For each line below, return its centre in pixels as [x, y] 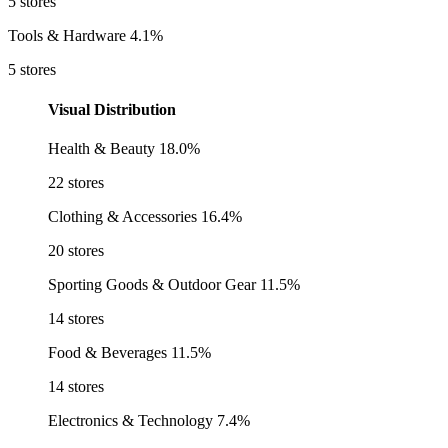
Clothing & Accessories [122, 216]
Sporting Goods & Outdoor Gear [152, 284]
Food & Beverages [107, 352]
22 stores [76, 182]
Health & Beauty [101, 148]
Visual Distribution [112, 109]
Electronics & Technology [130, 420]
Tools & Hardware [69, 36]
